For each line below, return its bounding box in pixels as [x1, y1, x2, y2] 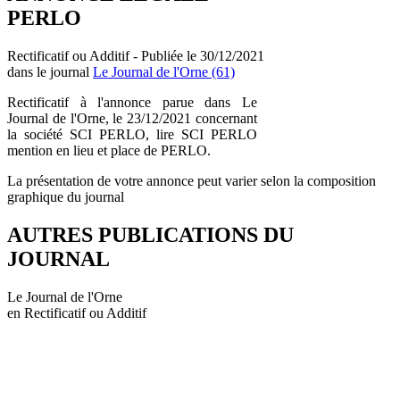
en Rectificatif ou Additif [7, 304, 146, 321]
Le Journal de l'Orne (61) [93, 63, 235, 79]
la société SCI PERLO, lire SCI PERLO [7, 126, 257, 142]
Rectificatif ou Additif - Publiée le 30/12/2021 [7, 47, 264, 63]
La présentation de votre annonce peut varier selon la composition [7, 172, 376, 188]
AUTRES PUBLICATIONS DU [7, 222, 294, 246]
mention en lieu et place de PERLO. [7, 142, 211, 158]
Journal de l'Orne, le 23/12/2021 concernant [7, 110, 257, 126]
